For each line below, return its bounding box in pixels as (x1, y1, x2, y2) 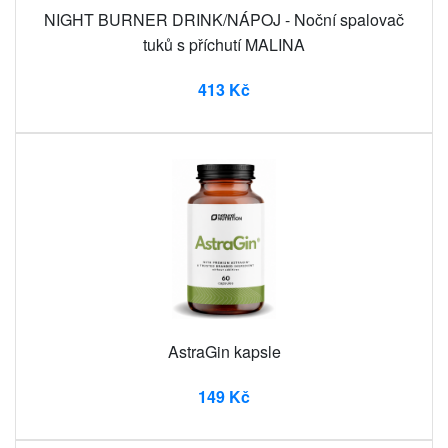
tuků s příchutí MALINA (143, 32, 305, 56)
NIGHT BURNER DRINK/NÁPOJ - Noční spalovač (44, 7, 404, 31)
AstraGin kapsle (167, 339, 281, 363)
